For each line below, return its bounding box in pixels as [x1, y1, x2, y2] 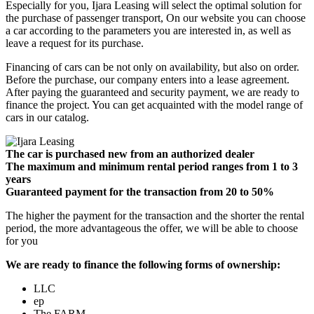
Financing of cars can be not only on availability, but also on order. [6, 61, 299, 74]
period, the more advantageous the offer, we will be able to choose [6, 222, 298, 235]
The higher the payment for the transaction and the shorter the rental [6, 210, 304, 222]
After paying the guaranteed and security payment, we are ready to [6, 86, 299, 99]
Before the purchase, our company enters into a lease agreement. [6, 74, 289, 86]
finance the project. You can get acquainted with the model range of [6, 99, 303, 111]
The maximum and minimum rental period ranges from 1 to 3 [6, 161, 298, 173]
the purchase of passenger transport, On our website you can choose [6, 12, 306, 25]
